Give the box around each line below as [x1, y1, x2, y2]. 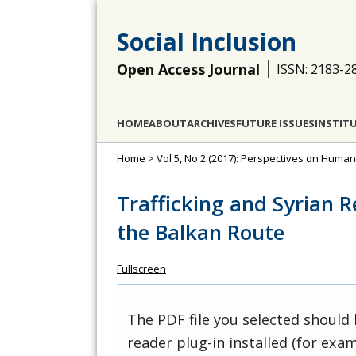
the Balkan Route [117, 218, 284, 246]
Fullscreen [117, 261, 166, 276]
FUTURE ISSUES [236, 116, 315, 130]
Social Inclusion [117, 25, 296, 58]
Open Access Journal [117, 60, 260, 79]
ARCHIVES [187, 116, 236, 130]
